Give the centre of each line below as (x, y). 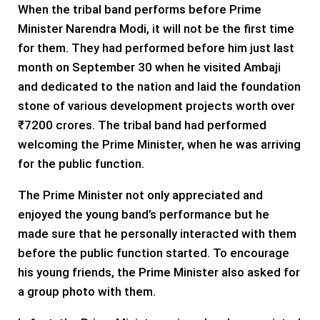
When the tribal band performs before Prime (140, 9)
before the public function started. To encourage (154, 252)
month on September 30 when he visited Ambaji (149, 67)
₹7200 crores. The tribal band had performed (142, 125)
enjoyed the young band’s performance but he (144, 214)
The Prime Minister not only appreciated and (140, 195)
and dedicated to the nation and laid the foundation (159, 86)
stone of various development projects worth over (156, 105)
